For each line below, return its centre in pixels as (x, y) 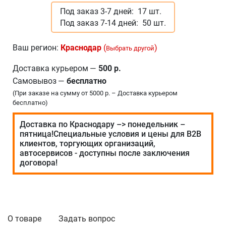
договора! (39, 162)
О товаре (24, 218)
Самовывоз (35, 81)
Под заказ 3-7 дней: (98, 11)
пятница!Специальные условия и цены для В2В (110, 134)
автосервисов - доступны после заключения (105, 153)
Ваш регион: (37, 47)
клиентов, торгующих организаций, (88, 143)
